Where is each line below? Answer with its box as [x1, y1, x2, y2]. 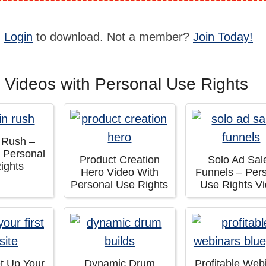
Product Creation [79, 154, 160, 166]
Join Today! [192, 30, 253, 43]
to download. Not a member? [32, 30, 193, 43]
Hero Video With [80, 166, 159, 178]
